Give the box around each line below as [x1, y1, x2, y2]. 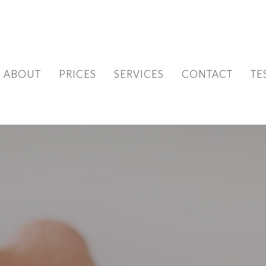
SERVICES [114, 67, 164, 80]
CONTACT [182, 67, 233, 80]
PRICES [59, 67, 96, 80]
